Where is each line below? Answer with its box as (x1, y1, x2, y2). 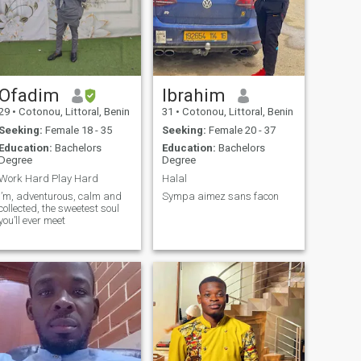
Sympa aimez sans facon (161, 190, 279, 203)
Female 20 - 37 (205, 123, 276, 136)
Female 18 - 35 (42, 123, 112, 136)
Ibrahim (161, 85, 226, 106)
